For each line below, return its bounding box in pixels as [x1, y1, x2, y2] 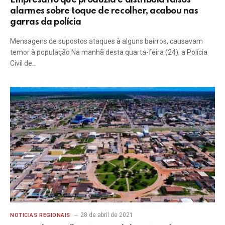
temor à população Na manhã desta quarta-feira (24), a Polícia [10, 48, 207, 56]
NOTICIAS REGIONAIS [10, 211, 70, 218]
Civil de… [10, 59, 37, 67]
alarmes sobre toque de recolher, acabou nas [10, 7, 198, 16]
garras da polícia [10, 18, 81, 27]
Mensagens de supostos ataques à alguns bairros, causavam [10, 37, 203, 45]
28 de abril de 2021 [80, 211, 133, 218]
